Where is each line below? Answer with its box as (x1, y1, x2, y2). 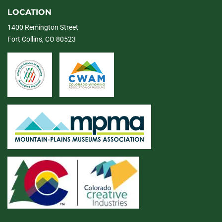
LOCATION (7, 7, 52, 17)
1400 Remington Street (7, 23, 78, 31)
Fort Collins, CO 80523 (7, 35, 76, 43)
